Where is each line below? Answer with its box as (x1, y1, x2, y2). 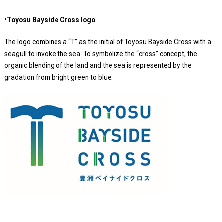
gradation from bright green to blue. (4, 73, 113, 81)
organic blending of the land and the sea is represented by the (4, 61, 192, 69)
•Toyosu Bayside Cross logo (4, 15, 95, 24)
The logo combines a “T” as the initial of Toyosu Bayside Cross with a (4, 37, 211, 46)
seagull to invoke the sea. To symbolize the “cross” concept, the (4, 49, 197, 57)
